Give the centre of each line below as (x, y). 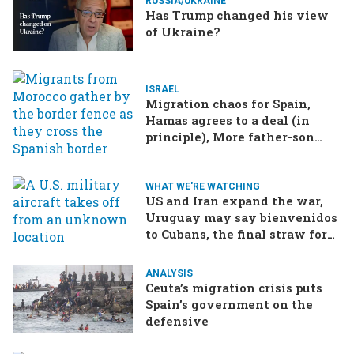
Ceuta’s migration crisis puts (234, 288)
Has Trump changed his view (237, 15)
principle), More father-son (230, 136)
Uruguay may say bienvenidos (241, 217)
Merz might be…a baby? (218, 250)
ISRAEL (162, 89)
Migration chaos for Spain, (228, 103)
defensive (177, 321)
